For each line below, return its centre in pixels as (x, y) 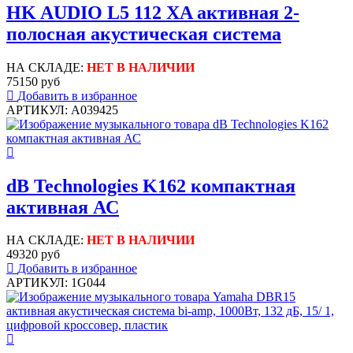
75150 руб (33, 81)
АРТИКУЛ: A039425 (62, 110)
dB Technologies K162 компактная (151, 186)
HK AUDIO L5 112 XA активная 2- (153, 12)
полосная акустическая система (144, 33)
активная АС (63, 207)
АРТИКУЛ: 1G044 (56, 283)
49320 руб (33, 255)
